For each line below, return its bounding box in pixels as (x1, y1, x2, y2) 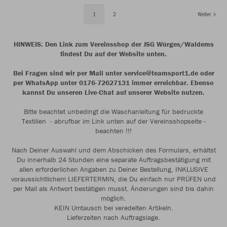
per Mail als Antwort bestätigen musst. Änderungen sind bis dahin (13, 184, 214, 193)
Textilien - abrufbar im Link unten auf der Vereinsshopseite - (21, 117, 206, 126)
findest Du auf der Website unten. (60, 49, 167, 58)
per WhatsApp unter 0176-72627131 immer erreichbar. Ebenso (13, 78, 214, 87)
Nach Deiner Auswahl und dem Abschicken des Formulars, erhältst (11, 145, 216, 155)
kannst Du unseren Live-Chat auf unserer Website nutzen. (22, 88, 205, 97)
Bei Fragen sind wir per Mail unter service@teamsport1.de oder (13, 68, 214, 78)
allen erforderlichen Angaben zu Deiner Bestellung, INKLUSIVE (19, 165, 208, 174)
